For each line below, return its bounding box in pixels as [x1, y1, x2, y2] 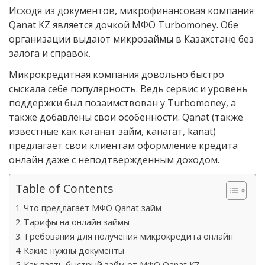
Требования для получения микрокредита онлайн [23, 230, 233, 242]
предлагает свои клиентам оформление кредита [9, 138, 238, 152]
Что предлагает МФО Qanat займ [23, 202, 161, 214]
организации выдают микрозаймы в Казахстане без [9, 32, 254, 46]
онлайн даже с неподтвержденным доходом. [9, 153, 219, 166]
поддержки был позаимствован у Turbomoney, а [9, 96, 236, 109]
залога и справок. [9, 46, 91, 60]
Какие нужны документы [23, 244, 124, 256]
